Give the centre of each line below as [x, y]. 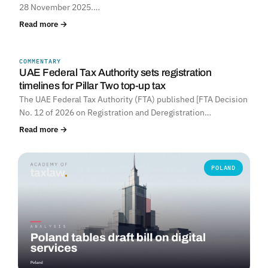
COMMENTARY [40, 62]
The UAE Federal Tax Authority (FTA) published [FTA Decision [133, 100]
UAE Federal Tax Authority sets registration [115, 73]
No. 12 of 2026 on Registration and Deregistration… [115, 113]
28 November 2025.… [60, 7]
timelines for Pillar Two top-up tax [92, 86]
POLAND [223, 168]
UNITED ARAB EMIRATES [195, 63]
